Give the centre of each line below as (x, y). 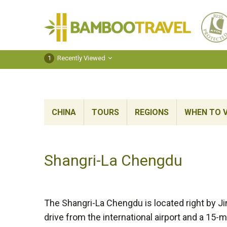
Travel (203, 21)
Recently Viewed (81, 58)
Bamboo (207, 6)
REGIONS (152, 112)
